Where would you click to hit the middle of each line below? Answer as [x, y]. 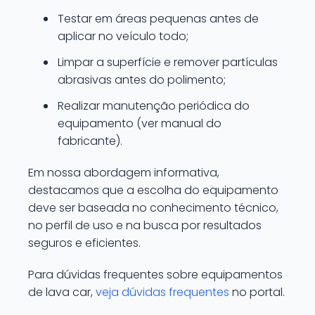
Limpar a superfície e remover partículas [168, 62]
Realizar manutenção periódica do [154, 106]
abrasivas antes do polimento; [142, 80]
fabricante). [90, 141]
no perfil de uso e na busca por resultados [145, 225]
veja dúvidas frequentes [162, 292]
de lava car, [62, 292]
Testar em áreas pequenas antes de [158, 19]
